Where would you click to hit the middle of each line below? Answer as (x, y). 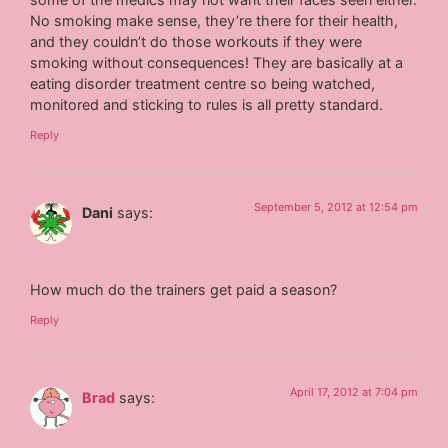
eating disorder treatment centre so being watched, (203, 84)
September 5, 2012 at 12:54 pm (335, 206)
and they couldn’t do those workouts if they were (196, 42)
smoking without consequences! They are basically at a (217, 63)
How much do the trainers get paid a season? (184, 290)
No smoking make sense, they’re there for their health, (214, 21)
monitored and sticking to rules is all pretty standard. (207, 105)
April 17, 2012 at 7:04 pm (353, 391)
